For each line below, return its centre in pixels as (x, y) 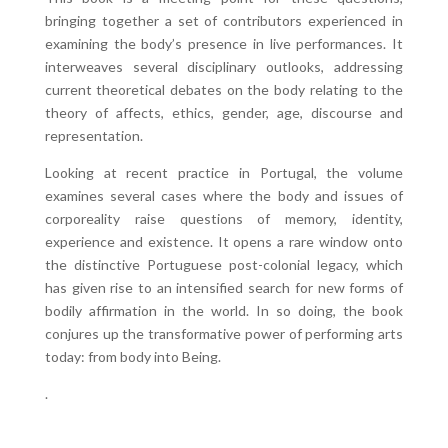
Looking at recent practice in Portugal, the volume (224, 172)
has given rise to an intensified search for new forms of (224, 287)
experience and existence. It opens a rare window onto (224, 241)
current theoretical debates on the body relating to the (224, 89)
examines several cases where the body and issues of (224, 195)
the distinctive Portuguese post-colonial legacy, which (224, 264)
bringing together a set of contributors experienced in (224, 20)
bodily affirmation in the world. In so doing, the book (224, 310)
